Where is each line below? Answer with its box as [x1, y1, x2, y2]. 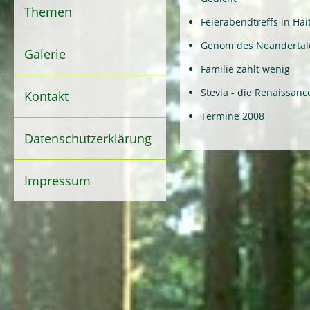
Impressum [24, 172, 91, 189]
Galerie [24, 46, 66, 62]
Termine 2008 [201, 109, 264, 122]
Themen [24, 3, 72, 20]
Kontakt [24, 88, 69, 104]
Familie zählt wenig [201, 62, 290, 75]
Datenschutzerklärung [24, 130, 152, 147]
